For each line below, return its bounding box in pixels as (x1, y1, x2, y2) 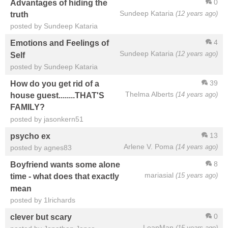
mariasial (145, 171, 174, 180)
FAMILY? (10, 102, 45, 112)
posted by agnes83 (10, 144, 72, 152)
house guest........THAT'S (10, 91, 104, 100)
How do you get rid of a (10, 79, 99, 89)
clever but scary (10, 212, 72, 222)
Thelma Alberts (125, 90, 174, 98)
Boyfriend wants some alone (10, 160, 120, 169)
